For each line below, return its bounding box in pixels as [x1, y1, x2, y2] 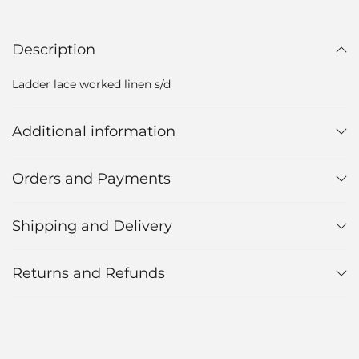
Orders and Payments [12, 169, 171, 188]
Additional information [12, 122, 175, 140]
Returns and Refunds [12, 264, 165, 282]
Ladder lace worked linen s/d [12, 76, 171, 91]
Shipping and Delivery [12, 216, 172, 235]
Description [12, 40, 95, 58]
